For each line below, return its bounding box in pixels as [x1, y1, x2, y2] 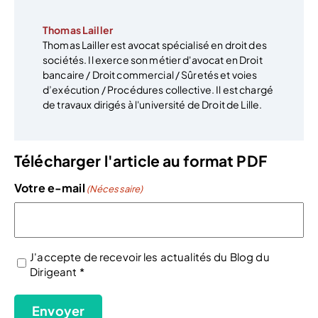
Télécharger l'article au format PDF [14, 150, 267, 170]
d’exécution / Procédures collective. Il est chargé [43, 83, 274, 97]
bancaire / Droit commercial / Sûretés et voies [43, 68, 258, 82]
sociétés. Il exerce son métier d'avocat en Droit [43, 53, 263, 67]
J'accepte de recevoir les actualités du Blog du [30, 250, 270, 264]
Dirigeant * [30, 265, 84, 279]
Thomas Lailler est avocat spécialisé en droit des [43, 38, 267, 52]
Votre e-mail [14, 180, 85, 196]
